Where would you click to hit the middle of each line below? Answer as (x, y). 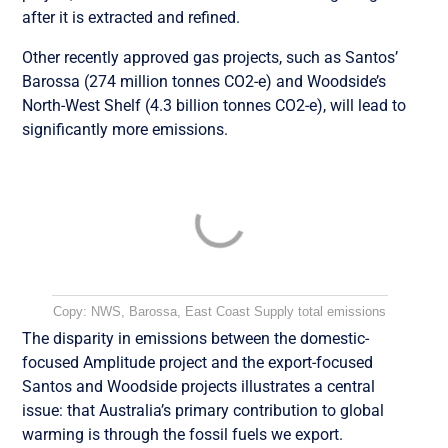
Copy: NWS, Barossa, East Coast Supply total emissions (220, 311)
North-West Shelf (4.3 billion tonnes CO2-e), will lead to (214, 105)
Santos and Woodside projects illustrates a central (199, 386)
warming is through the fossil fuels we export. (183, 434)
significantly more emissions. (125, 129)
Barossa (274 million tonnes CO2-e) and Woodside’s (204, 81)
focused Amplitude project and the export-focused (198, 362)
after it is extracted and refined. (131, 17)
